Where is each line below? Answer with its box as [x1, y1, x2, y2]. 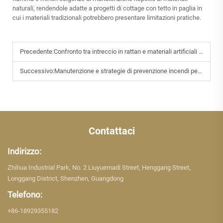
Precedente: [20, 48, 54, 56]
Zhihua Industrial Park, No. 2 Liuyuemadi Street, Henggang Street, [7, 164, 191, 172]
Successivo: [20, 67, 54, 75]
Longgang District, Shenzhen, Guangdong [7, 175, 123, 183]
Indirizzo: [7, 146, 41, 157]
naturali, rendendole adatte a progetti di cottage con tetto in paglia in [12, 4, 202, 12]
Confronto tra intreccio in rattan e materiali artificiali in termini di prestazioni [54, 48, 199, 56]
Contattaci [88, 125, 135, 137]
